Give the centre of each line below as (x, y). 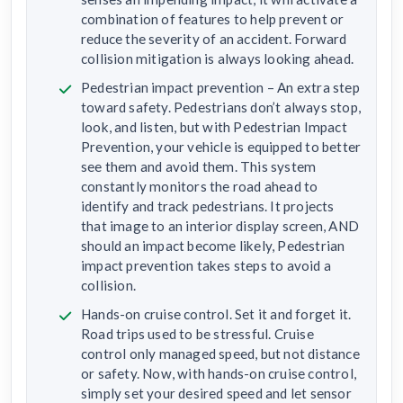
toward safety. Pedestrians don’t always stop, (221, 107)
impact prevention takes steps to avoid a (206, 266)
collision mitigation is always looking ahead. (217, 59)
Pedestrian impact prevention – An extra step (220, 88)
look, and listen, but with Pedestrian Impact (214, 127)
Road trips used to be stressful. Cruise (197, 334)
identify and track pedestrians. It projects (208, 206)
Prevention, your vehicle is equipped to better (221, 147)
